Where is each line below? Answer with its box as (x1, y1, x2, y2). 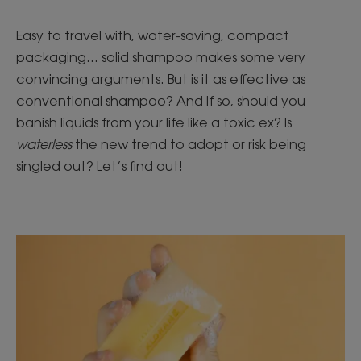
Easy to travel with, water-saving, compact (16, 27, 289, 44)
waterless (16, 136, 72, 152)
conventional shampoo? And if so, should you (16, 93, 305, 109)
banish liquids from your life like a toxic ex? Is (16, 114, 292, 131)
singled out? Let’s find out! (16, 158, 183, 174)
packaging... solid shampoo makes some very (16, 49, 305, 65)
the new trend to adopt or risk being (72, 136, 306, 152)
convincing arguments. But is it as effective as (16, 71, 305, 87)
